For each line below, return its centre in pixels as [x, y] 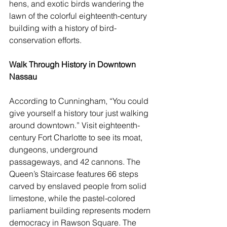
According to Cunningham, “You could [80, 101]
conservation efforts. [45, 40]
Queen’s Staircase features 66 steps [75, 174]
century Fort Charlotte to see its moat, [77, 138]
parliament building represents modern [81, 211]
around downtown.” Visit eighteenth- [74, 125]
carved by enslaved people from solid [79, 186]
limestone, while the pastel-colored [73, 198]
